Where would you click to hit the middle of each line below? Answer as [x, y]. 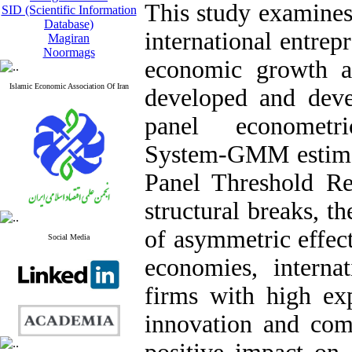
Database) [69, 24]
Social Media [69, 237]
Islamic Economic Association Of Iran [69, 86]
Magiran [69, 38]
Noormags [69, 52]
